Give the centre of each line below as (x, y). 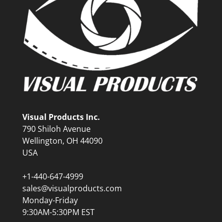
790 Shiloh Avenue (56, 129)
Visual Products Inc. (61, 117)
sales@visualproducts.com (72, 188)
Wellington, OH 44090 (62, 140)
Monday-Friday (50, 200)
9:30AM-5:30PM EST (58, 212)
